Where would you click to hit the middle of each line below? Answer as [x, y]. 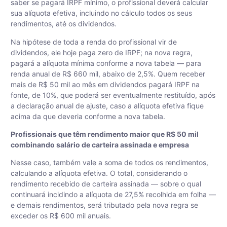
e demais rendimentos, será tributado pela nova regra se [104, 205]
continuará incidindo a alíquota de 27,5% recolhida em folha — [113, 195]
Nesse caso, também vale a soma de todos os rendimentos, [109, 163]
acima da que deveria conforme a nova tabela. [88, 116]
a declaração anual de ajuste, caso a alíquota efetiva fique [107, 105]
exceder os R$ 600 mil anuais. [61, 216]
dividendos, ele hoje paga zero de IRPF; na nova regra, [102, 52]
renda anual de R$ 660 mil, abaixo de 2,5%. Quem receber [108, 73]
